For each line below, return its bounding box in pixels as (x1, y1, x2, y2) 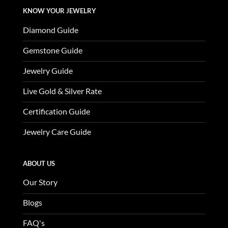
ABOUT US (22, 159, 55, 167)
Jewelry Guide (22, 65, 73, 75)
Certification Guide (22, 106, 90, 116)
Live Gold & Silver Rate (22, 85, 102, 96)
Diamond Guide (22, 24, 78, 35)
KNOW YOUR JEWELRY (22, 7, 96, 15)
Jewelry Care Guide (22, 126, 91, 136)
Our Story (22, 177, 58, 187)
